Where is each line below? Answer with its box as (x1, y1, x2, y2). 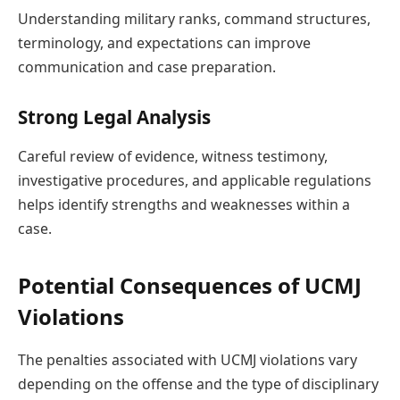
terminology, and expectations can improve (18, 32, 311, 53)
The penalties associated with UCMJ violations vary (18, 350, 357, 371)
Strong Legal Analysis (18, 104, 211, 130)
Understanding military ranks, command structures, (18, 8, 371, 29)
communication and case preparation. (18, 56, 276, 77)
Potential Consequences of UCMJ (18, 271, 362, 301)
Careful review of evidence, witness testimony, (18, 146, 328, 166)
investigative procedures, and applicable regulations (18, 170, 371, 190)
